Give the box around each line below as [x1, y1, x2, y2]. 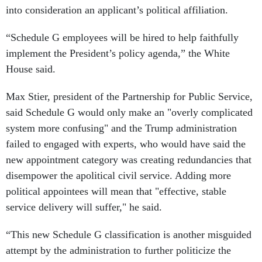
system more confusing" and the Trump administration [6, 122, 237, 135]
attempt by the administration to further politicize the [6, 244, 231, 257]
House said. [6, 63, 56, 75]
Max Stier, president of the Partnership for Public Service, [6, 91, 253, 103]
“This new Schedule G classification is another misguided [6, 229, 251, 241]
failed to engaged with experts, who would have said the [6, 138, 246, 150]
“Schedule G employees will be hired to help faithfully [6, 32, 239, 44]
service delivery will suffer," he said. [6, 201, 165, 213]
